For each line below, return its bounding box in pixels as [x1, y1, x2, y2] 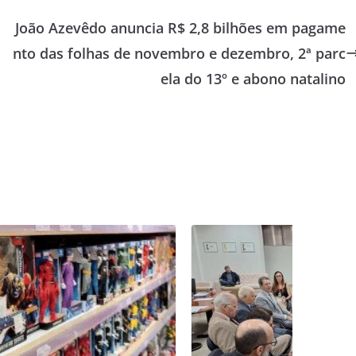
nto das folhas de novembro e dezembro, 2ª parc [12, 44, 346, 63]
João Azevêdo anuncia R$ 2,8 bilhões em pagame [14, 18, 346, 37]
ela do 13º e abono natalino [160, 69, 346, 88]
